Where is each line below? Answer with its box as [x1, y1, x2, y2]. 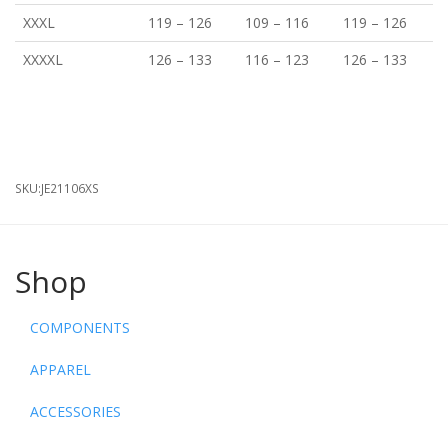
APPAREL [30, 360, 91, 380]
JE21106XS [41, 180, 99, 197]
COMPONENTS [30, 318, 130, 338]
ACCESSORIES [30, 402, 121, 422]
